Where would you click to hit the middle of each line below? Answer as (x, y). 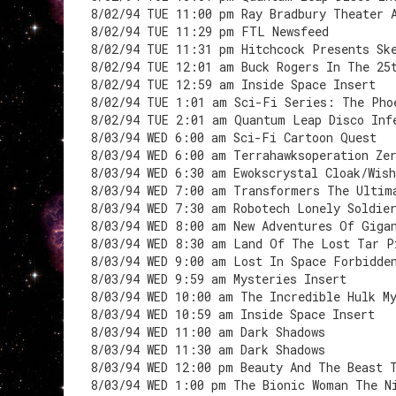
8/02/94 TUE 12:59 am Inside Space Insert (233, 84)
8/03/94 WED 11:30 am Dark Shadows (208, 350)
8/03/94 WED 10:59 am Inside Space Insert (232, 314)
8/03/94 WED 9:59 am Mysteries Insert (218, 279)
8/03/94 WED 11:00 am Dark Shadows (208, 332)
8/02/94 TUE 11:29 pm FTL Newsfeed (209, 31)
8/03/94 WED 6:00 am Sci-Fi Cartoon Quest (233, 137)
